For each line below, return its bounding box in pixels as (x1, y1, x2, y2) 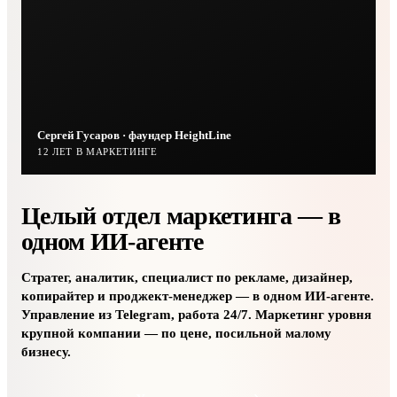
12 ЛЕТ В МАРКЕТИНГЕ (37, 146, 158, 157)
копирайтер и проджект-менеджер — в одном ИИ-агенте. (21, 289, 374, 303)
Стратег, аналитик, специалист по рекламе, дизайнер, (21, 270, 353, 284)
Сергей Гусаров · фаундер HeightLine (37, 128, 231, 142)
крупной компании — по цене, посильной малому (21, 326, 331, 340)
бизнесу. (21, 345, 71, 359)
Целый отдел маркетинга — (21, 202, 328, 230)
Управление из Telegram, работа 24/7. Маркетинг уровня (21, 307, 371, 322)
